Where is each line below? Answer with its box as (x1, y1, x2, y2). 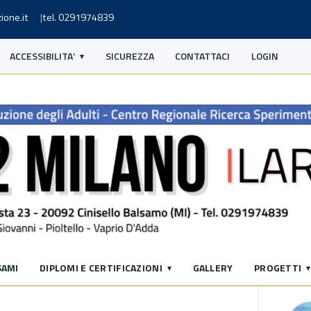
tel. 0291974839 (42, 9, 114, 25)
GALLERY (192, 260, 233, 275)
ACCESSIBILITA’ (10, 49, 76, 63)
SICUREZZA (105, 49, 154, 63)
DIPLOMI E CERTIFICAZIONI (40, 260, 162, 275)
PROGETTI (254, 260, 302, 275)
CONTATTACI (175, 49, 230, 63)
